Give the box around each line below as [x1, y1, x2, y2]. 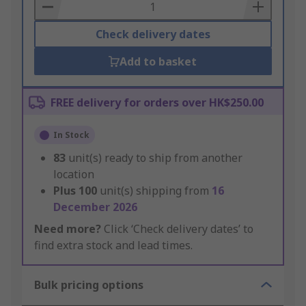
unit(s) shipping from [100, 183, 212, 199]
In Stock [53, 129, 89, 141]
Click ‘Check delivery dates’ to [101, 221, 253, 237]
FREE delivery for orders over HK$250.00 [51, 95, 264, 111]
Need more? [34, 221, 101, 237]
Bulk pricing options [34, 277, 143, 293]
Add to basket [120, 54, 197, 70]
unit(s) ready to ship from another [68, 150, 242, 166]
